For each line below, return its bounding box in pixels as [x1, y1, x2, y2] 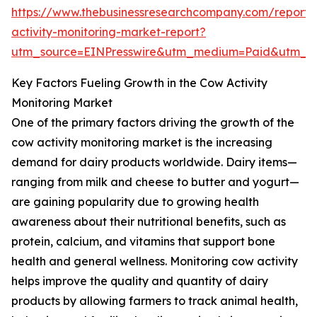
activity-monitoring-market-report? [11, 25, 206, 40]
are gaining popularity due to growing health [11, 195, 259, 209]
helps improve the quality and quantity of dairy [11, 274, 268, 289]
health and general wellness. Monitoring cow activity [11, 254, 298, 269]
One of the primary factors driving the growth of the [11, 115, 294, 130]
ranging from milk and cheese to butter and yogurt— [11, 175, 299, 190]
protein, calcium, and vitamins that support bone [11, 234, 275, 249]
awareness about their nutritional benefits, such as [11, 214, 286, 229]
